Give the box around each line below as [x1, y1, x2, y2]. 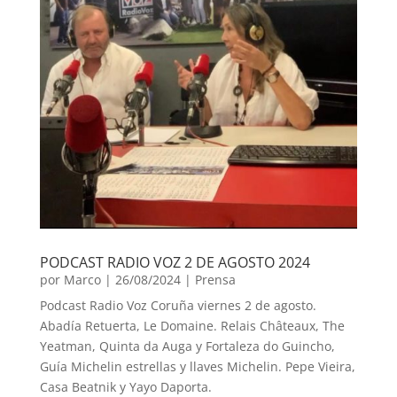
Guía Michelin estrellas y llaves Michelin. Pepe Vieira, [39, 358, 355, 376]
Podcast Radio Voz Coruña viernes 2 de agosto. [39, 297, 316, 315]
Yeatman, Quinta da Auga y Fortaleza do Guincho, [39, 338, 335, 355]
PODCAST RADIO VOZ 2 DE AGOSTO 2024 [39, 253, 310, 273]
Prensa [194, 271, 236, 289]
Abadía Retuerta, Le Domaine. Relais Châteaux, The [39, 317, 345, 335]
